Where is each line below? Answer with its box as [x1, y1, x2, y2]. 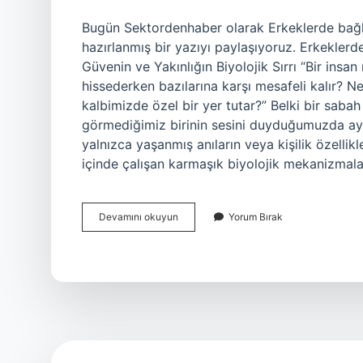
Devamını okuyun [99, 211, 178, 223]
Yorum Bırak [228, 211, 283, 223]
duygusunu [177, 239, 228, 251]
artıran [177, 254, 207, 266]
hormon [177, 268, 211, 280]
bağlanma [177, 224, 222, 237]
